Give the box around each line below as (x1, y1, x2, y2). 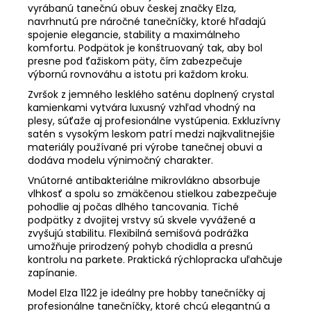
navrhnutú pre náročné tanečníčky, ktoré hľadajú (28, 14, 266, 28)
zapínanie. (28, 265, 77, 280)
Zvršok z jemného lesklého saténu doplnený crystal (28, 87, 274, 101)
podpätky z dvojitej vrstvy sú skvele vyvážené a (28, 212, 255, 227)
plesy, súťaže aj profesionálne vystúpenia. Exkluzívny (28, 113, 280, 128)
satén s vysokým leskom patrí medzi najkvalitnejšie (28, 126, 275, 141)
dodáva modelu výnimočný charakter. (28, 153, 213, 167)
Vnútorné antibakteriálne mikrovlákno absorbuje (28, 173, 260, 187)
